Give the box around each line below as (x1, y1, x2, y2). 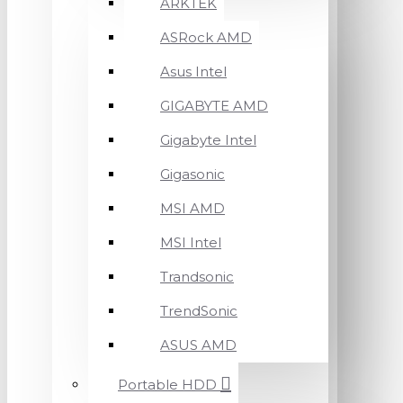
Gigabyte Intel (160, 131, 256, 148)
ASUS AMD (160, 336, 237, 354)
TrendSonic (160, 302, 237, 319)
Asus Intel (160, 63, 227, 80)
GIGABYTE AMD (160, 97, 268, 114)
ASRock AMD (160, 29, 252, 46)
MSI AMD (160, 200, 225, 217)
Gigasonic (160, 166, 225, 183)
